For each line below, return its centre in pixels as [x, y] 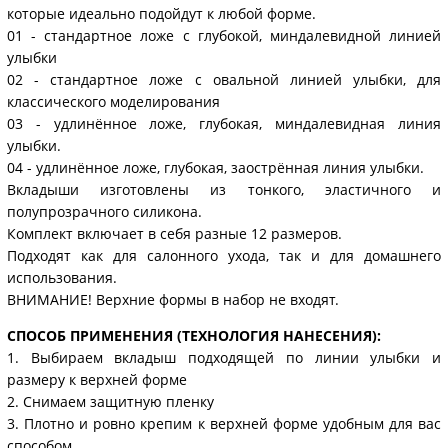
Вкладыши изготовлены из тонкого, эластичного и [224, 189]
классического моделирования [113, 101]
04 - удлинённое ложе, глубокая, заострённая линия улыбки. [215, 167]
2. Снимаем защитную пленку [110, 401]
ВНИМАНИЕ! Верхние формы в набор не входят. [173, 299]
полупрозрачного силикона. [104, 211]
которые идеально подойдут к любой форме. [161, 13]
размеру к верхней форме [97, 379]
